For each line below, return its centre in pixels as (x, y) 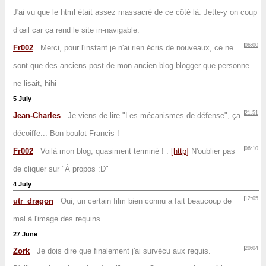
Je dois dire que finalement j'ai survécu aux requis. (124, 251)
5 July (22, 99)
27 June (25, 234)
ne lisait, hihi (35, 83)
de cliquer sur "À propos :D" (61, 169)
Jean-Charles (37, 115)
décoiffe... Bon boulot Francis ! (66, 133)
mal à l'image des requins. (58, 219)
